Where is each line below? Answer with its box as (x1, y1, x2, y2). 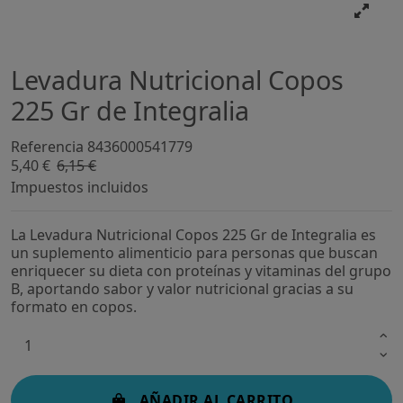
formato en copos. (11, 297, 137, 317)
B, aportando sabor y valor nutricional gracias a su (11, 279, 354, 299)
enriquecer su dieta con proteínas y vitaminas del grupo (11, 261, 391, 281)
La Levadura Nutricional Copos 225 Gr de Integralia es (11, 225, 376, 245)
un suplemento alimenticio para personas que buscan (11, 243, 378, 263)
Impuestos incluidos (11, 177, 148, 197)
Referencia (11, 136, 84, 157)
